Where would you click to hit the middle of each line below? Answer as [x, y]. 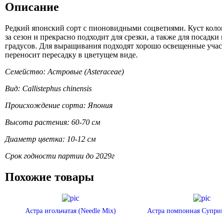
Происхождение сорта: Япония [58, 105]
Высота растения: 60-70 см [52, 122]
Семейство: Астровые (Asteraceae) [64, 71]
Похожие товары [49, 177]
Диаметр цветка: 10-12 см [50, 139]
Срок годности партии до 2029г [59, 156]
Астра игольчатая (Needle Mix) [70, 210]
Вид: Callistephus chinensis [48, 88]
